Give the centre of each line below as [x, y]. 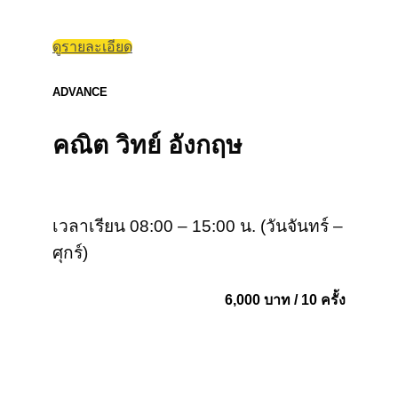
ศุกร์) [70, 252]
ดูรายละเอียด [92, 47]
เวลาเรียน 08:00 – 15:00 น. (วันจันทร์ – [198, 226]
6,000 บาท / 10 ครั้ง [285, 300]
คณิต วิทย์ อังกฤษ [147, 146]
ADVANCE [80, 92]
